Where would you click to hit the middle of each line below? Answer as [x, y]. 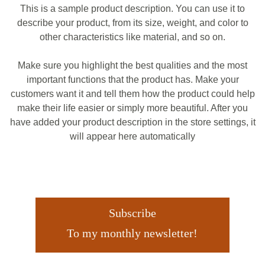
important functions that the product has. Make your [132, 80]
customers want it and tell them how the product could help [132, 94]
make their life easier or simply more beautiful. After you [132, 108]
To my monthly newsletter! [132, 233]
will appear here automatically [132, 136]
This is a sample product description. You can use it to [132, 9]
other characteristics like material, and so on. [132, 37]
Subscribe [132, 213]
